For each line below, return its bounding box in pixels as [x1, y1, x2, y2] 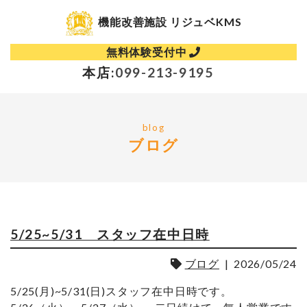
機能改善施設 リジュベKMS [93, 15, 242, 29]
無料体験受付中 [106, 45, 190, 59]
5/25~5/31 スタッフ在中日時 [10, 226, 210, 243]
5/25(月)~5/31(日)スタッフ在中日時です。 [10, 284, 238, 297]
